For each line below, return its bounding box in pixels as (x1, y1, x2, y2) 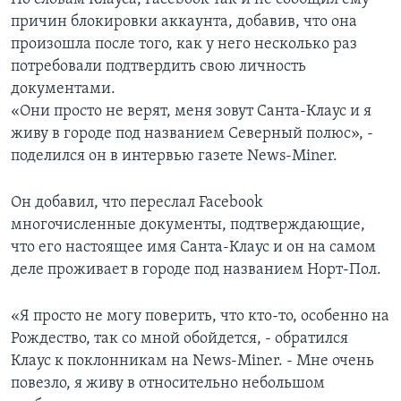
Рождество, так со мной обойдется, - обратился (11, 330, 348, 348)
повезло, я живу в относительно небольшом (11, 375, 325, 393)
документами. (11, 81, 115, 98)
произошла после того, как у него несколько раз (11, 36, 357, 54)
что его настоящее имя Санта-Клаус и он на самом (11, 239, 376, 257)
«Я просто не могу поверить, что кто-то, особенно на (11, 308, 389, 326)
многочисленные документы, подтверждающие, (11, 217, 365, 235)
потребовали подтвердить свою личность (11, 58, 306, 76)
